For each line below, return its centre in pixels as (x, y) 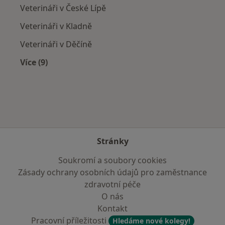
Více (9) (34, 63)
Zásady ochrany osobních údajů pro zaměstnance (113, 172)
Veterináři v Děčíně (56, 44)
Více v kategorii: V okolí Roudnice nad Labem (123, 74)
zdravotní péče (113, 184)
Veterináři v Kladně (56, 26)
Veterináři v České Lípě (63, 8)
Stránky (113, 141)
